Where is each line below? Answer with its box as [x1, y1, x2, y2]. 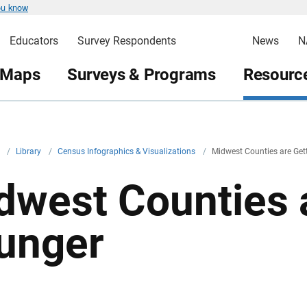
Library [16, 147, 43, 156]
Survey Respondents [77, 34, 176, 47]
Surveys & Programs [67, 64, 216, 84]
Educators [9, 34, 58, 47]
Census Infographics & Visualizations [58, 147, 197, 156]
